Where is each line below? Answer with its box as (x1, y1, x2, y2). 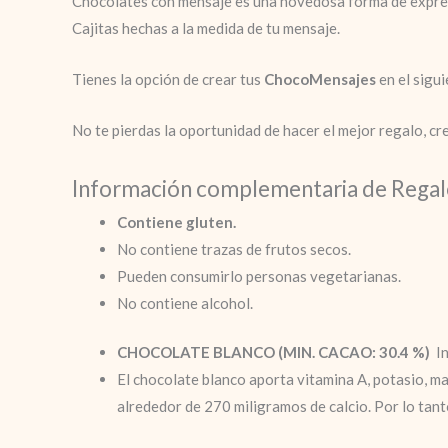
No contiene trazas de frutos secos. (117, 239, 351, 258)
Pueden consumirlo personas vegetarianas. (117, 266, 401, 285)
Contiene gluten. (117, 212, 236, 231)
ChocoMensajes (264, 69, 376, 88)
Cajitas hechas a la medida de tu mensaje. (72, 18, 340, 37)
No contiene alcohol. (117, 293, 253, 312)
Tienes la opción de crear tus (72, 69, 264, 88)
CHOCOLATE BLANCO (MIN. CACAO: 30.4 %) (117, 343, 433, 361)
